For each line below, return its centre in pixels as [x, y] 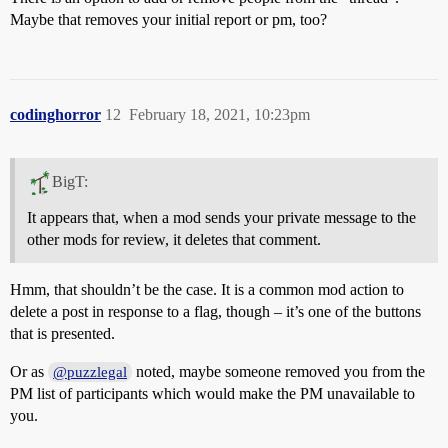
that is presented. [62, 333]
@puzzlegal [90, 371]
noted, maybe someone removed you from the [279, 371]
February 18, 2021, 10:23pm [219, 114]
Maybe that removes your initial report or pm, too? [168, 19]
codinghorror [55, 114]
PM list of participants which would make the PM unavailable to [212, 393]
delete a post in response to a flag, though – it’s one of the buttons [215, 311]
